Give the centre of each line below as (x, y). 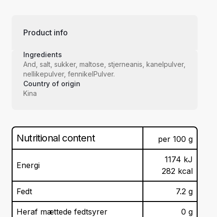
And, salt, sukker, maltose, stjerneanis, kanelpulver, (104, 64)
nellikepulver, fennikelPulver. (69, 74)
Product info (46, 33)
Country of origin (52, 84)
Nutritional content (56, 138)
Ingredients (43, 55)
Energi (28, 165)
